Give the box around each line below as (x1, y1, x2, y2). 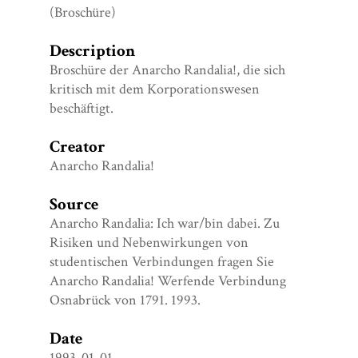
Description (50, 39, 136, 62)
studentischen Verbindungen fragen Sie (50, 252, 275, 271)
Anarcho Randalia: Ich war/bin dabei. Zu (50, 213, 280, 233)
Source (50, 193, 99, 215)
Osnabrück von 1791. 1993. (50, 290, 201, 309)
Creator (50, 135, 106, 157)
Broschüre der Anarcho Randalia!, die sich (50, 60, 286, 79)
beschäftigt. (50, 98, 114, 117)
